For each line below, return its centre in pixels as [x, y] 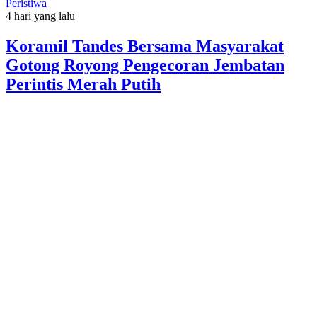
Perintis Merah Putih [83, 85]
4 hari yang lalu [40, 16]
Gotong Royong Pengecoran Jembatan [145, 65]
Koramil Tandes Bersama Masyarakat [145, 46]
